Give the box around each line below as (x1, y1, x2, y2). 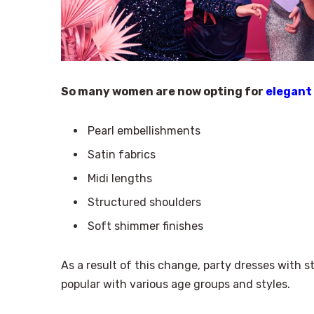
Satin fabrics (88, 148, 156, 162)
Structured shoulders (88, 196, 201, 210)
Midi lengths (88, 172, 152, 186)
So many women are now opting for (61, 85, 266, 99)
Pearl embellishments (88, 124, 200, 138)
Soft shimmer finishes (88, 219, 203, 233)
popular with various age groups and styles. (61, 277, 290, 291)
